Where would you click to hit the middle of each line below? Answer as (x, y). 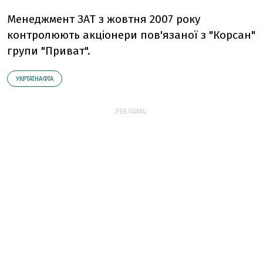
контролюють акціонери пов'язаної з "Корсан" (131, 35)
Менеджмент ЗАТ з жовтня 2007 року (104, 19)
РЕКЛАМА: (131, 112)
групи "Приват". (49, 51)
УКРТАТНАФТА (35, 79)
